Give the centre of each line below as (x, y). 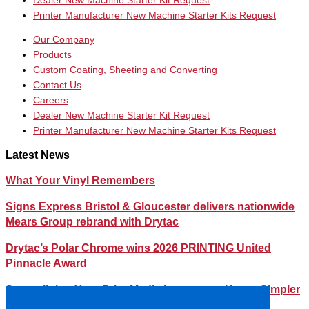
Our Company (64, 40)
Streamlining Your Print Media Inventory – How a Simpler (153, 289)
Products (52, 55)
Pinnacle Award (46, 263)
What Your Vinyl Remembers (80, 180)
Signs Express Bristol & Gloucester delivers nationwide (150, 206)
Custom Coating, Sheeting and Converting (125, 70)
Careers (51, 101)
